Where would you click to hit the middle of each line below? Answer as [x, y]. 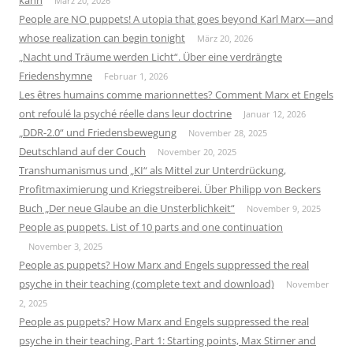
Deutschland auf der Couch [82, 151]
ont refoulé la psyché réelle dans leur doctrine [125, 113]
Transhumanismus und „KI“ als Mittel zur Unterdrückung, [152, 170]
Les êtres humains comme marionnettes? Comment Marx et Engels [176, 94]
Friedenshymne [56, 75]
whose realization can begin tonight [102, 37]
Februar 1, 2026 [136, 76]
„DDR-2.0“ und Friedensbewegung [98, 132]
